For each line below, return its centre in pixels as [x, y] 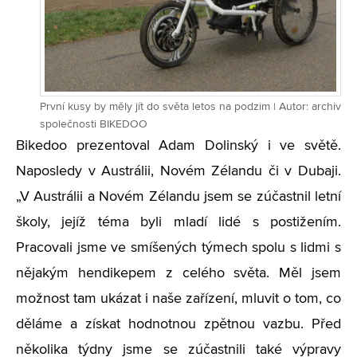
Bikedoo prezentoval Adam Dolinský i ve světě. [178, 146]
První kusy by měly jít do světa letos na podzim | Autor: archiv [190, 107]
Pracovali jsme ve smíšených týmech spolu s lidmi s [178, 248]
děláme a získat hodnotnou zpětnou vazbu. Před [178, 324]
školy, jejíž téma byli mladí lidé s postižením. [178, 222]
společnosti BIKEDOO [94, 124]
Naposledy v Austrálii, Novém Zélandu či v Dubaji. [178, 171]
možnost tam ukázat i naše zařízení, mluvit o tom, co [178, 299]
